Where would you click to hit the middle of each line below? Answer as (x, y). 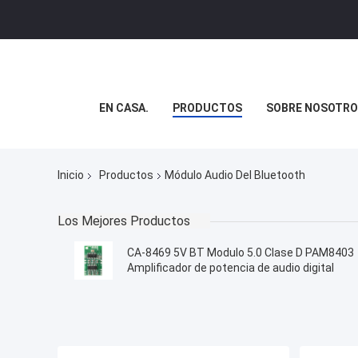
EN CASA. (123, 108)
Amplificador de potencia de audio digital (231, 268)
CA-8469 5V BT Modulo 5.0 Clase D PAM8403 (241, 253)
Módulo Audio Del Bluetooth (235, 175)
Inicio (71, 175)
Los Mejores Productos (124, 221)
